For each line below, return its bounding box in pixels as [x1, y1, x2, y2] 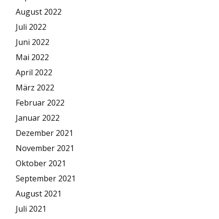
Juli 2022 [16, 22, 46, 33]
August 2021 [16, 188, 62, 199]
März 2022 [16, 82, 54, 93]
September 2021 [16, 173, 76, 184]
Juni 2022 [16, 37, 49, 48]
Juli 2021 [16, 203, 46, 215]
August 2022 [16, 6, 62, 18]
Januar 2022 [16, 112, 60, 124]
